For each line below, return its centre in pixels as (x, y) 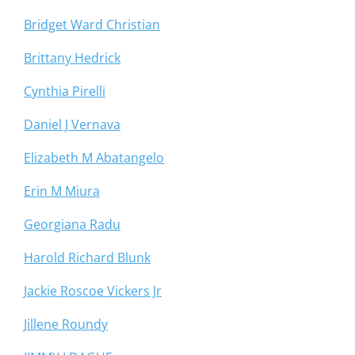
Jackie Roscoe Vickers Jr (93, 291)
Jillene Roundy (66, 324)
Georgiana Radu (72, 225)
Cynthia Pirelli (65, 92)
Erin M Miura (62, 191)
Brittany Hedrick (72, 58)
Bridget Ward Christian (92, 25)
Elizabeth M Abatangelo (94, 158)
